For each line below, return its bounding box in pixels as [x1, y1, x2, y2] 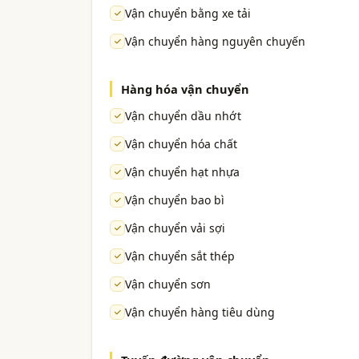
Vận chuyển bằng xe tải [125, 6, 251, 22]
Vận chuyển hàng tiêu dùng [125, 305, 275, 321]
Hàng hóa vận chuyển [121, 81, 249, 98]
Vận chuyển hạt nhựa [125, 164, 240, 180]
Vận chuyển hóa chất [125, 136, 237, 152]
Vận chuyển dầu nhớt [125, 108, 241, 124]
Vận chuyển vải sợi [125, 220, 225, 236]
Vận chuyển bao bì [125, 192, 224, 208]
